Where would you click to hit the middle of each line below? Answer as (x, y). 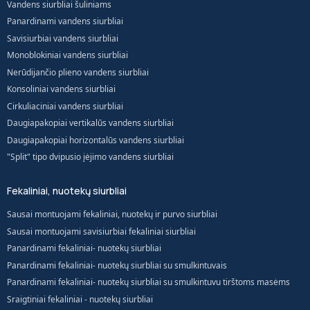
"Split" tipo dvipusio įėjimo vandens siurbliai (90, 157)
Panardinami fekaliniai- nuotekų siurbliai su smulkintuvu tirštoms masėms (148, 282)
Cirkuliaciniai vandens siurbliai (65, 106)
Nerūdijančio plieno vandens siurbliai (78, 72)
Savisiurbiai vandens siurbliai (63, 38)
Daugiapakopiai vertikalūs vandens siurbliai (90, 123)
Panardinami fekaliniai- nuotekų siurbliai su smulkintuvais (117, 265)
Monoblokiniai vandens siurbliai (67, 55)
